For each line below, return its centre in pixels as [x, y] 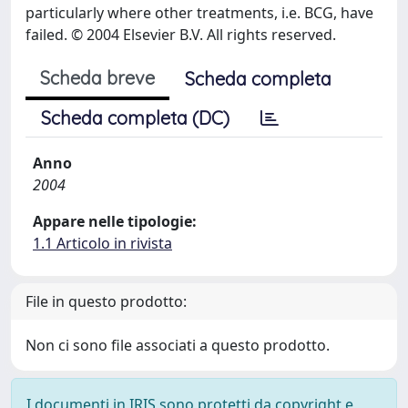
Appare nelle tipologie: [115, 221]
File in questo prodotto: [106, 301]
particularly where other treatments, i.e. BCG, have [199, 13]
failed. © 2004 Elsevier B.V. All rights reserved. [181, 35]
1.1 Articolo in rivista [102, 243]
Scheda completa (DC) [135, 118]
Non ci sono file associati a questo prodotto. [178, 345]
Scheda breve [97, 78]
